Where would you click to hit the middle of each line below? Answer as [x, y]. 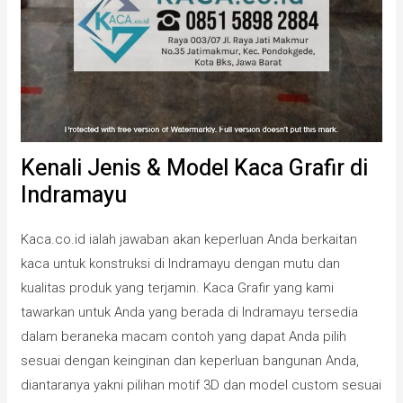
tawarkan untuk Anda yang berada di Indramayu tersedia [190, 312]
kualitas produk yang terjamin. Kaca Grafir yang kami [178, 287]
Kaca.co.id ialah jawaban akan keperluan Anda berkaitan [189, 239]
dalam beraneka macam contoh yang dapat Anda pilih [184, 336]
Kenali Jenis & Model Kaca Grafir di [195, 168]
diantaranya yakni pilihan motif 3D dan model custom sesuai [201, 385]
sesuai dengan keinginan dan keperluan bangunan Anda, [190, 360]
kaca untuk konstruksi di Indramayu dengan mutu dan [181, 263]
